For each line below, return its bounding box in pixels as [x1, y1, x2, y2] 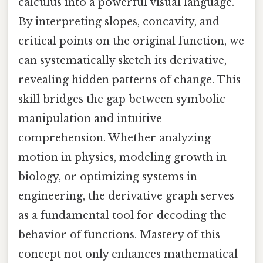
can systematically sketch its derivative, [18, 53, 227, 67]
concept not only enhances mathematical [18, 247, 238, 261]
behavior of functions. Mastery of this [18, 228, 220, 241]
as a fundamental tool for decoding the [18, 208, 227, 222]
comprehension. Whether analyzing [18, 131, 211, 144]
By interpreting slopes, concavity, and [18, 15, 220, 28]
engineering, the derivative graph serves [18, 189, 234, 203]
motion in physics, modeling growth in [18, 150, 227, 164]
